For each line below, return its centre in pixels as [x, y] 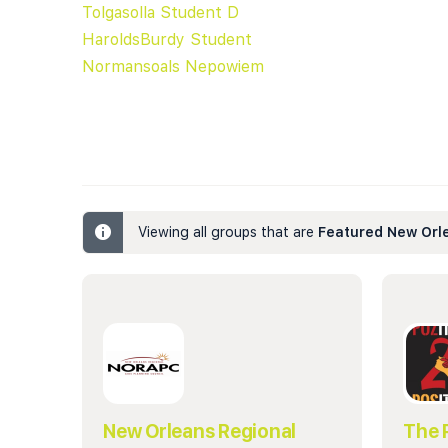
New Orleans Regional [200, 431]
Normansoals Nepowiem [173, 66]
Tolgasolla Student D [160, 12]
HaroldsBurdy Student [167, 39]
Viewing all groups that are [228, 231]
